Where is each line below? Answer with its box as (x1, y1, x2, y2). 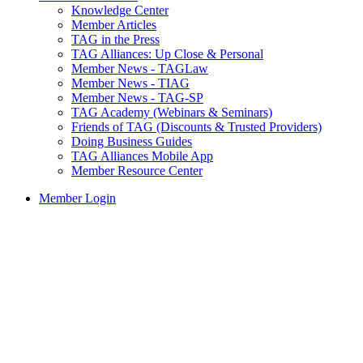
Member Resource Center (71, 164, 203, 178)
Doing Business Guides (71, 135, 192, 149)
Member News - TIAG (71, 76, 190, 91)
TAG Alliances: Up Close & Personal (71, 47, 263, 62)
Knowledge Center (71, 3, 169, 18)
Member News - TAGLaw (71, 62, 208, 76)
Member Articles (71, 18, 156, 32)
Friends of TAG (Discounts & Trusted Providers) (71, 120, 322, 135)
